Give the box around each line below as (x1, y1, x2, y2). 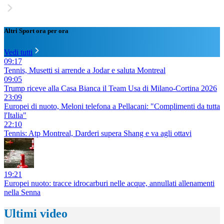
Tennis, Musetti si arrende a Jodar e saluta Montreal (4, 66, 165, 75)
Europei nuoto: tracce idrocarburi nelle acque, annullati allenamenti (4, 179, 214, 188)
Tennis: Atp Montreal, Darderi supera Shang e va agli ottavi (4, 129, 191, 138)
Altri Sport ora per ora (4, 27, 68, 35)
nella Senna (4, 188, 40, 197)
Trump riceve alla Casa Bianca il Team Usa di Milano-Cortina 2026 (4, 84, 217, 93)
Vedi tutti (4, 48, 32, 57)
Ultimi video (4, 207, 67, 220)
